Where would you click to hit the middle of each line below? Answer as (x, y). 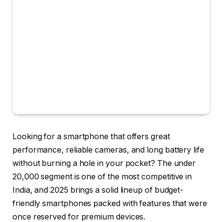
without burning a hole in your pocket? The (93, 164)
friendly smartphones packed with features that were (110, 204)
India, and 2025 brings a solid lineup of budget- (98, 190)
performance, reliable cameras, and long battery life (108, 150)
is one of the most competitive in (132, 177)
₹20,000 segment (42, 177)
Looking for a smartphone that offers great (91, 137)
